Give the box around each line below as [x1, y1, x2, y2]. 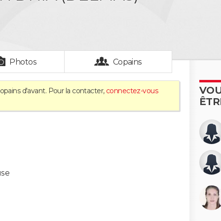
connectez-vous [106, 86, 158, 95]
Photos [9, 57, 37, 67]
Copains [112, 57, 142, 67]
